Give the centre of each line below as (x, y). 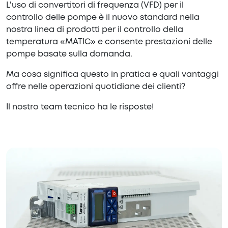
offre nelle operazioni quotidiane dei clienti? (96, 87)
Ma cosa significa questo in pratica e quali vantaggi (112, 75)
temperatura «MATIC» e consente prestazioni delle (109, 42)
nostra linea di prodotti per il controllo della (95, 30)
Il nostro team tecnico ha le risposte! (80, 107)
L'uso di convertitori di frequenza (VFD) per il (95, 6)
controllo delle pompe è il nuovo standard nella (103, 18)
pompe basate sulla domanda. (69, 54)
